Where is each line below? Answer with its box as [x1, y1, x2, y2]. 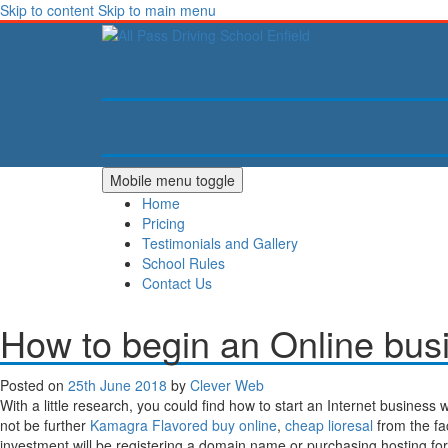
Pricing [142, 213, 185, 234]
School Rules [142, 253, 225, 274]
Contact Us [142, 273, 212, 294]
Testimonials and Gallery [142, 233, 298, 254]
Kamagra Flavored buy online [90, 415, 277, 436]
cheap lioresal [285, 415, 373, 436]
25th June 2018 [68, 375, 167, 396]
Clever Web [190, 375, 264, 396]
